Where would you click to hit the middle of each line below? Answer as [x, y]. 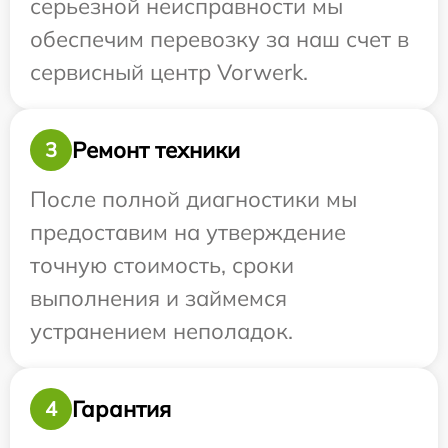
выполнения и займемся [158, 298]
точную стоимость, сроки [162, 265]
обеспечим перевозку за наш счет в [219, 39]
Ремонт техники [156, 149]
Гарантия [121, 408]
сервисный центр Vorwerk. [169, 72]
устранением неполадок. [161, 331]
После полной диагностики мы [193, 199]
